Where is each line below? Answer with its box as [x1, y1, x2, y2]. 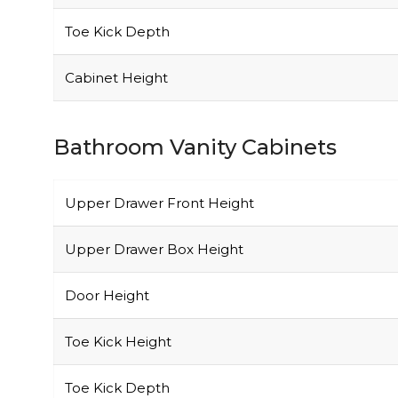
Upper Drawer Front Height [65, 194, 254, 211]
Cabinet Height [65, 68, 168, 86]
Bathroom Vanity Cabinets [53, 133, 337, 160]
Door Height [65, 286, 149, 304]
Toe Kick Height [65, 332, 171, 350]
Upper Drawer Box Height [65, 240, 243, 258]
